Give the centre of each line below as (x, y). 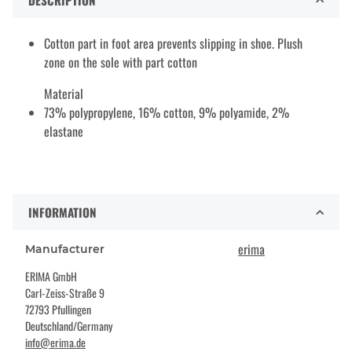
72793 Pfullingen (58, 310)
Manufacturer (65, 249)
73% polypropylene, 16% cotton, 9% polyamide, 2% (167, 113)
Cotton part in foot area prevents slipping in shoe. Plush (173, 44)
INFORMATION (62, 213)
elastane (64, 132)
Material (64, 94)
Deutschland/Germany (69, 326)
